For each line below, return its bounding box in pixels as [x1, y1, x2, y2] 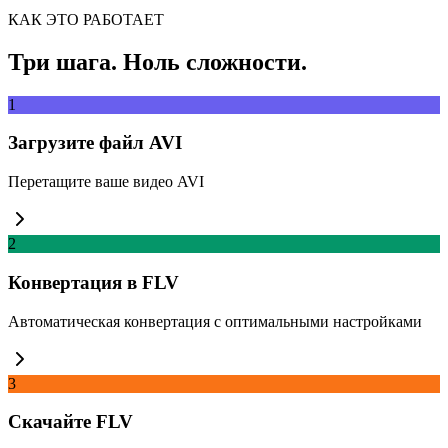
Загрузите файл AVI [8, 132, 182, 154]
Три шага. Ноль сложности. [8, 48, 307, 75]
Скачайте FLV [8, 411, 133, 433]
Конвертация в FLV [8, 271, 179, 293]
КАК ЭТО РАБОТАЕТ [8, 10, 164, 28]
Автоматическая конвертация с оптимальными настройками [8, 312, 422, 330]
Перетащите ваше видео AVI [8, 173, 204, 191]
